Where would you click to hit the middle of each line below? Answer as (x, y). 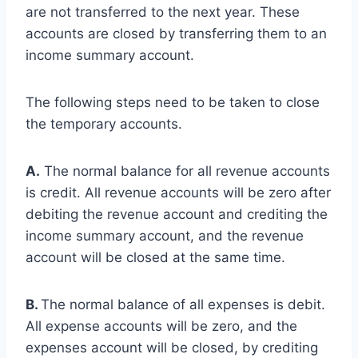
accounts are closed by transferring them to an (176, 33)
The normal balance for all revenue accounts (185, 171)
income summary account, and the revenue (165, 235)
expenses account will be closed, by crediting (172, 347)
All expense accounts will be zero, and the (161, 326)
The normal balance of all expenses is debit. (183, 304)
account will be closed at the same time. (155, 257)
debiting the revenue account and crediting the (177, 214)
